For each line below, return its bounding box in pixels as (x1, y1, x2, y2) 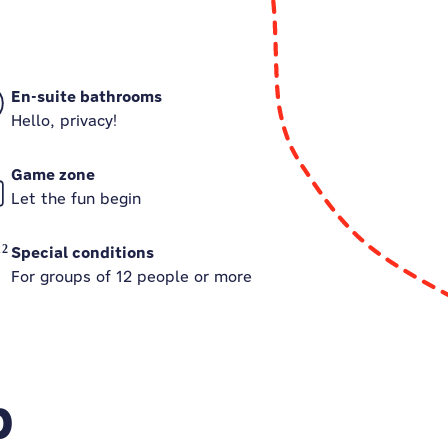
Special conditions (10, 242, 154, 263)
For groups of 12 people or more (10, 267, 252, 286)
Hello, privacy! (10, 111, 117, 130)
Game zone (10, 164, 95, 185)
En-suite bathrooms (10, 86, 162, 107)
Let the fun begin (10, 189, 141, 208)
